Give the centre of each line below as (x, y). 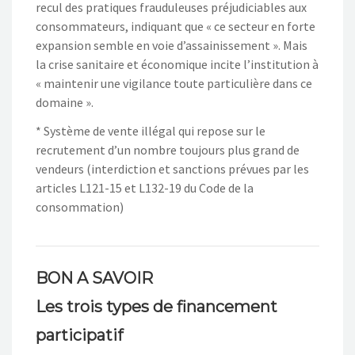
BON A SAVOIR (94, 279)
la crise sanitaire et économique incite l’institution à (177, 65)
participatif (79, 336)
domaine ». (65, 103)
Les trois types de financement (157, 307)
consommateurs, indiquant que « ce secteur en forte (176, 27)
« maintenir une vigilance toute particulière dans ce (174, 84)
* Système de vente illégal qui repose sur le (151, 131)
